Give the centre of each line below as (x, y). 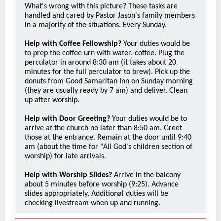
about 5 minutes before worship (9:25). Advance (102, 184)
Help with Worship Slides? (68, 175)
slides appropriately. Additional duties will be (96, 194)
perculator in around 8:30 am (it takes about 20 (100, 63)
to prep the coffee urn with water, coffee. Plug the (105, 53)
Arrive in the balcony (146, 175)
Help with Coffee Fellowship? (73, 44)
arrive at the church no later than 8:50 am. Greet (103, 128)
